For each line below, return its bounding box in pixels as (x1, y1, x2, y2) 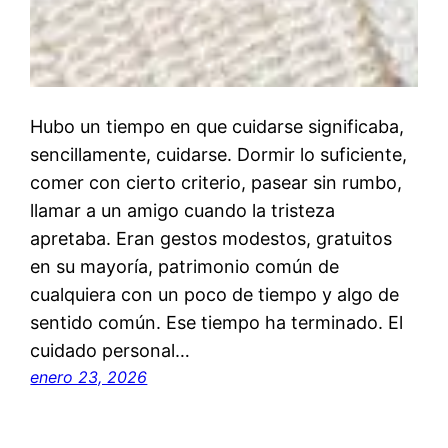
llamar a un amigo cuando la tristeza (30, 199, 336, 221)
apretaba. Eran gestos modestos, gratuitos (30, 227, 393, 249)
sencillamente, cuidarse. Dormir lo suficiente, (30, 143, 408, 165)
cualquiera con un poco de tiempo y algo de (30, 283, 400, 305)
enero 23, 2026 (30, 366, 148, 387)
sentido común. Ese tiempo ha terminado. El (30, 311, 404, 333)
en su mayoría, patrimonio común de (30, 255, 340, 277)
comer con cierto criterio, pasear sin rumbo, (30, 171, 403, 193)
